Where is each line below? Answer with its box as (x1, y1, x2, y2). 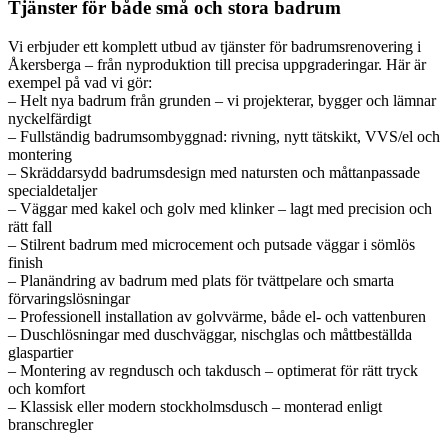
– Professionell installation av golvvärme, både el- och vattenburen (8, 307, 426, 325)
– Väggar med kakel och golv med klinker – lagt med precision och (8, 199, 432, 217)
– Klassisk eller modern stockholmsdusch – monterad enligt (8, 397, 382, 415)
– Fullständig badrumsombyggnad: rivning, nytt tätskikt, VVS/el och (8, 127, 440, 145)
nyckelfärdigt (8, 109, 91, 127)
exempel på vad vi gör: (8, 73, 152, 91)
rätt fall (8, 217, 52, 235)
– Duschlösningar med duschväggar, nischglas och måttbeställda (8, 325, 412, 343)
